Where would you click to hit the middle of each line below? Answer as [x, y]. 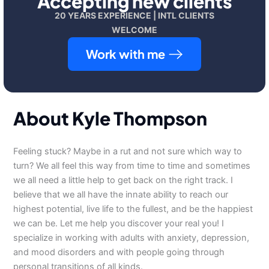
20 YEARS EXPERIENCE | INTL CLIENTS [134, 15]
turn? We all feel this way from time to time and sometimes [132, 166]
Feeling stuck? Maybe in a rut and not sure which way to [128, 151]
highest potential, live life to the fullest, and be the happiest [133, 209]
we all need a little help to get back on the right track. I [123, 180]
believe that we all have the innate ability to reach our [121, 195]
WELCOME [134, 30]
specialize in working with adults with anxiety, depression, [131, 238]
